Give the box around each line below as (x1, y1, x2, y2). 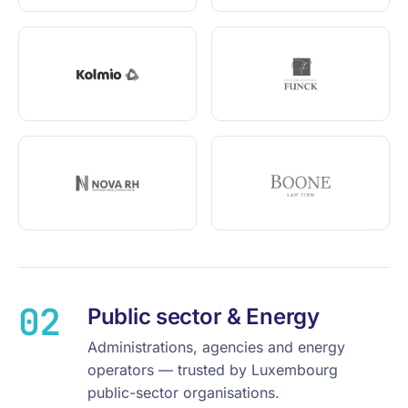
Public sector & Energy (87, 303, 320, 330)
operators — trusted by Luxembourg (87, 361, 338, 379)
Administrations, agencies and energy (87, 338, 345, 356)
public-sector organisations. (87, 383, 280, 402)
